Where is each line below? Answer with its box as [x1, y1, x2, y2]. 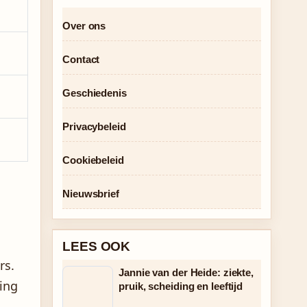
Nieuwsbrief [62, 188, 119, 199]
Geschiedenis [62, 87, 127, 99]
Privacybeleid [62, 121, 126, 132]
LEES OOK [62, 239, 131, 254]
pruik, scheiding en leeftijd [119, 280, 243, 292]
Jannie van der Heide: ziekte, [119, 267, 254, 278]
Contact [62, 53, 100, 65]
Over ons [62, 20, 106, 32]
